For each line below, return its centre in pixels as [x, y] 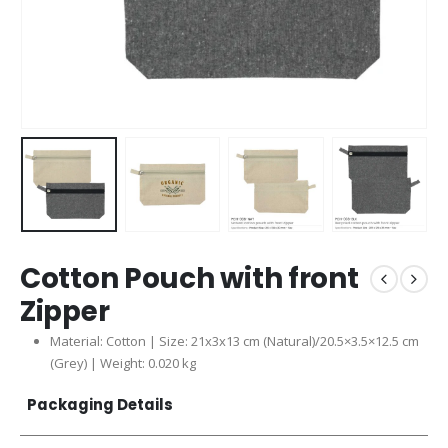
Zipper [65, 312]
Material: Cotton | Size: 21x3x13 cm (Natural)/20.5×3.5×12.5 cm [234, 341]
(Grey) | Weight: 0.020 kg [122, 363]
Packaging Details [100, 404]
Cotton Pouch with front [189, 279]
